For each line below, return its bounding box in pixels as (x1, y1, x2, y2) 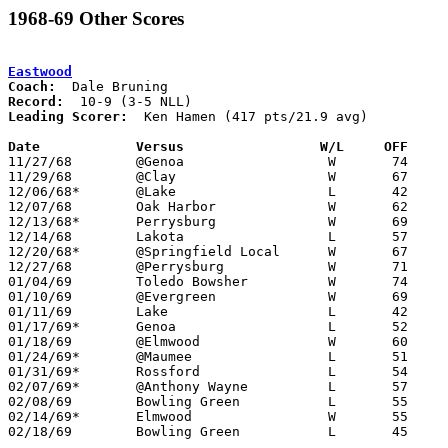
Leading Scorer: (8, 108, 128, 124)
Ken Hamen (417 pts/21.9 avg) (128, 108, 368, 124)
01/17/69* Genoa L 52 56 (8, 318, 80, 334)
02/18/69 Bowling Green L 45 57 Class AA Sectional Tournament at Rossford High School (8, 423, 72, 439)
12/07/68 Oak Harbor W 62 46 (8, 198, 72, 214)
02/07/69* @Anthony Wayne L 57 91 (8, 378, 80, 394)
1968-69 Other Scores (8, 8, 184, 29)
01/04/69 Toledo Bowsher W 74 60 (8, 273, 72, 289)
